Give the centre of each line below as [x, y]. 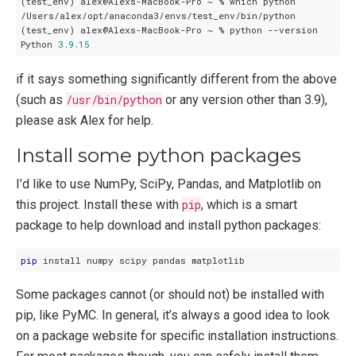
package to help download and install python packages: [168, 225]
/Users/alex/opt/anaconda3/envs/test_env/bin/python [158, 15]
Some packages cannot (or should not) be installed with [170, 295]
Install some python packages [159, 155]
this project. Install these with [99, 204]
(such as [41, 99]
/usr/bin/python [114, 99]
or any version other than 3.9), [245, 99]
